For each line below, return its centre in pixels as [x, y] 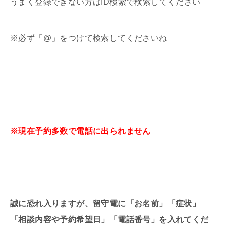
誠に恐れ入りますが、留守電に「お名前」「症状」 [105, 204]
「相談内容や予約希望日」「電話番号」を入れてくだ [109, 220]
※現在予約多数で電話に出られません [80, 131]
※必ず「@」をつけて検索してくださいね [89, 38]
